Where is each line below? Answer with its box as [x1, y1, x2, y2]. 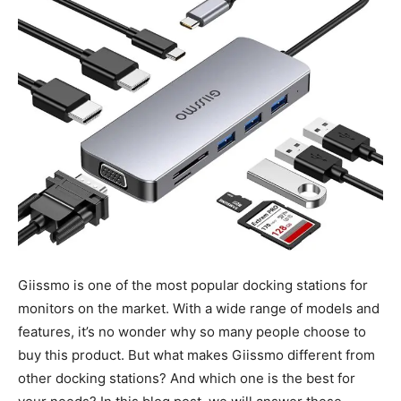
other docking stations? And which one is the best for [18, 369, 355, 387]
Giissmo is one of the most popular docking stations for [18, 276, 368, 294]
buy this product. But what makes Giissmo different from [18, 346, 375, 363]
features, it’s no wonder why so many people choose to [18, 322, 366, 340]
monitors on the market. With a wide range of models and [18, 299, 380, 317]
